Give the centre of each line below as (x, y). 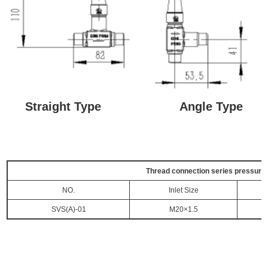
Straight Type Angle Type (134, 107)
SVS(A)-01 (68, 210)
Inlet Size (183, 191)
